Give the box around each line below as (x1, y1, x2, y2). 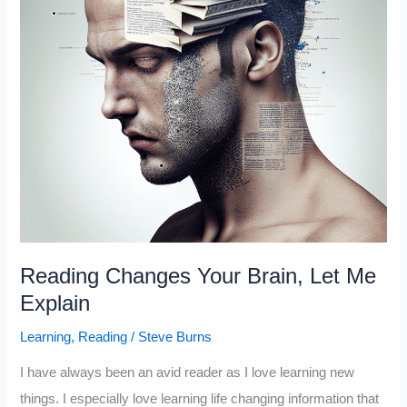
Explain (20, 291, 91, 315)
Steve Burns (138, 329, 213, 344)
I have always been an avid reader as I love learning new (20, 365, 355, 381)
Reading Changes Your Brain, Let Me (20, 263, 377, 288)
